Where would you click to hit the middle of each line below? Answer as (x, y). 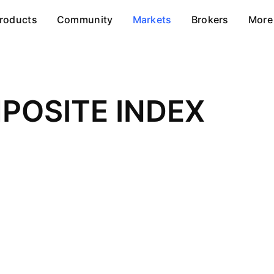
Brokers (210, 20)
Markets (152, 20)
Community (85, 20)
